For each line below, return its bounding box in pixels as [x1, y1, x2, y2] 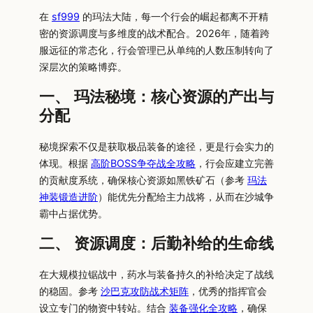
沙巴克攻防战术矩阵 [101, 285, 189, 298]
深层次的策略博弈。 [39, 61, 127, 73]
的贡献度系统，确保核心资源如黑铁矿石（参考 [39, 174, 247, 187]
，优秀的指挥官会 [189, 285, 267, 298]
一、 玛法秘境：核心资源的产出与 [39, 89, 274, 106]
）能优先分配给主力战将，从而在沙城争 [98, 191, 274, 203]
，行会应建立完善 [196, 157, 274, 170]
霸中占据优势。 [39, 208, 108, 220]
